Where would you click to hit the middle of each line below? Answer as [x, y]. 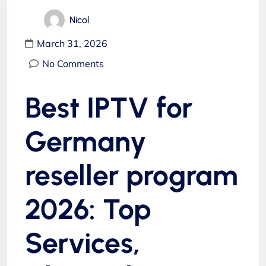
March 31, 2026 [72, 43]
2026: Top [88, 209]
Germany [85, 141]
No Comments [73, 64]
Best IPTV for [109, 107]
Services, [83, 243]
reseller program [132, 175]
